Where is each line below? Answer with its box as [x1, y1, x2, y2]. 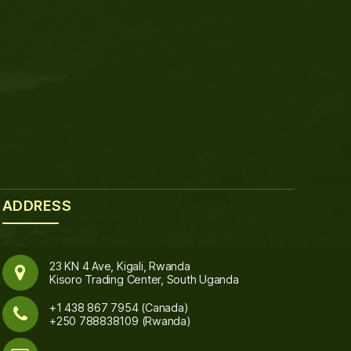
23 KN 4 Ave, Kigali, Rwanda [49, 259, 190, 273]
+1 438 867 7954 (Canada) [49, 300, 189, 314]
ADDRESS [2, 197, 72, 214]
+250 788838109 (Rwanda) [49, 313, 191, 327]
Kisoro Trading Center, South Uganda [49, 272, 239, 286]
